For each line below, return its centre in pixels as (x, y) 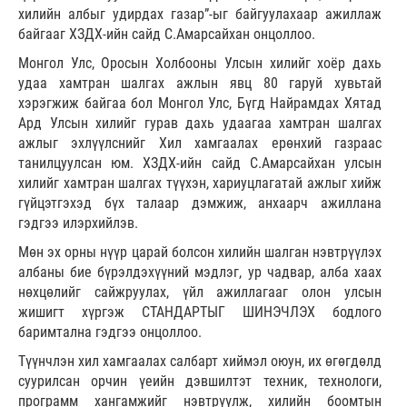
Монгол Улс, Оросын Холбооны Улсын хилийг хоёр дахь (200, 64)
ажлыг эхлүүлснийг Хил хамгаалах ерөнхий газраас (200, 144)
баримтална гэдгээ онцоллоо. (112, 333)
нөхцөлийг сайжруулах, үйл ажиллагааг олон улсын (200, 293)
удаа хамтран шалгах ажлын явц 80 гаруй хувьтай (200, 84)
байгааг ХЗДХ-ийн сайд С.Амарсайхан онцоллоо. (169, 35)
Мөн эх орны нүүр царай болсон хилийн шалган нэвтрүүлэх (200, 253)
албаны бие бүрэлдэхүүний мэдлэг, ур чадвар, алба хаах (200, 273)
